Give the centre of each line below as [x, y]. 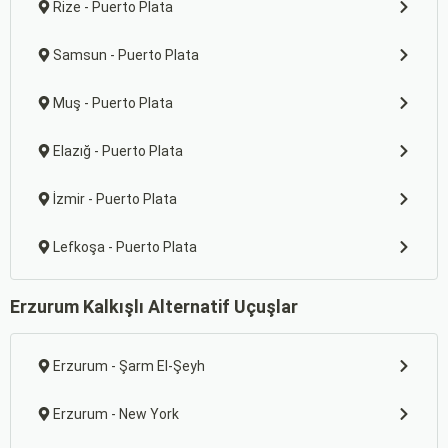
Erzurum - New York [116, 414]
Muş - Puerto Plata [113, 103]
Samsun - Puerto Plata [126, 55]
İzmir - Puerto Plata [115, 199]
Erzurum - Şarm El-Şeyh [129, 366]
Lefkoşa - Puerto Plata [125, 247]
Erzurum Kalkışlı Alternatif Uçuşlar [154, 306]
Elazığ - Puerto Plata [118, 151]
